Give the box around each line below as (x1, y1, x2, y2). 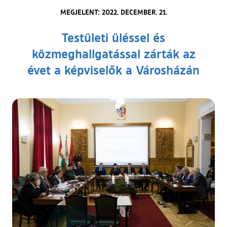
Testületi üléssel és (62, 29, 165, 45)
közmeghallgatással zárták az (31, 45, 196, 61)
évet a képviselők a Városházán (27, 61, 200, 78)
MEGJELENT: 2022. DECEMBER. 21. (60, 7, 167, 17)
